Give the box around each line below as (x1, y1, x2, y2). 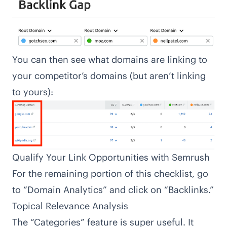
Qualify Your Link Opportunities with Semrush (12, 152, 210, 164)
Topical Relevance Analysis (12, 200, 128, 212)
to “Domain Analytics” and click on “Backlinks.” (12, 184, 214, 196)
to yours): (12, 86, 53, 98)
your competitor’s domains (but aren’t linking (12, 69, 206, 82)
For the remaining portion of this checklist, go (12, 168, 208, 180)
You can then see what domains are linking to (12, 53, 207, 65)
